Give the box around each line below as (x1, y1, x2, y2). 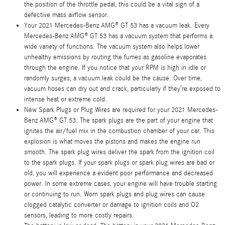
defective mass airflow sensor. (24, 11, 109, 19)
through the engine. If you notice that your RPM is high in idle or (24, 64, 206, 72)
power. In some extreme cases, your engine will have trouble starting (24, 180, 217, 188)
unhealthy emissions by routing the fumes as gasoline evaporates (24, 53, 206, 61)
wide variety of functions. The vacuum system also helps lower (24, 43, 199, 51)
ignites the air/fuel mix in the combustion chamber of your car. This (24, 127, 214, 135)
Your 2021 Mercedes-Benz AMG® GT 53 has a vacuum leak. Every (24, 22, 209, 30)
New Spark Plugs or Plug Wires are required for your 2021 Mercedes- (24, 106, 218, 114)
